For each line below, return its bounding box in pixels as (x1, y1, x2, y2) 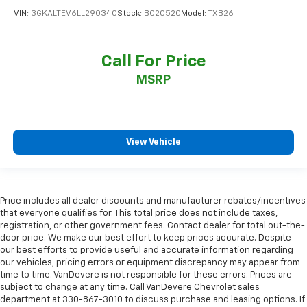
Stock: (117, 10, 144, 19)
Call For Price (101, 53, 206, 70)
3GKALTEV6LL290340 (31, 10, 117, 19)
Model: (181, 10, 208, 19)
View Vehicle (126, 138, 181, 147)
